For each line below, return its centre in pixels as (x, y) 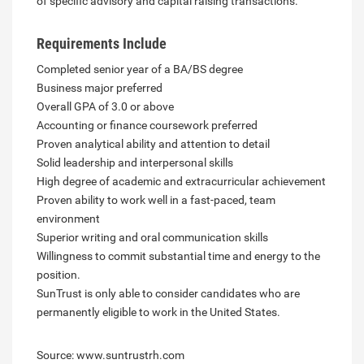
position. (58, 275)
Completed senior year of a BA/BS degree (140, 69)
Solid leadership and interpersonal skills (135, 163)
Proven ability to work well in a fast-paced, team (156, 200)
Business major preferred (100, 88)
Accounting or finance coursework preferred (147, 126)
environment (68, 219)
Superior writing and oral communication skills (152, 238)
